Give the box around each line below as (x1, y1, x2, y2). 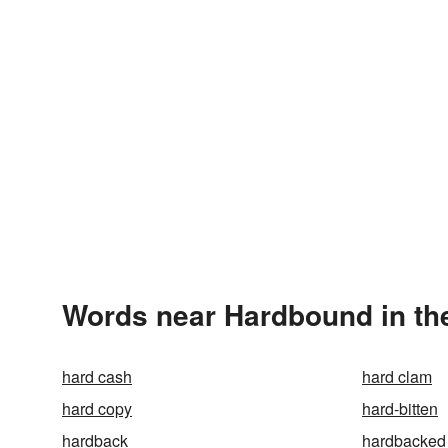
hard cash (62, 365, 132, 388)
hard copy (62, 397, 132, 420)
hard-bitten (362, 397, 438, 420)
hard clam (362, 365, 432, 388)
